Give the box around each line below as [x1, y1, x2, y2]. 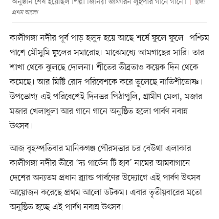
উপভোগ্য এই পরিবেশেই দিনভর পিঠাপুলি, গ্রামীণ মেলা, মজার [9, 90, 202, 103]
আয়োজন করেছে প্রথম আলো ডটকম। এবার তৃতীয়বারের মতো [9, 186, 202, 198]
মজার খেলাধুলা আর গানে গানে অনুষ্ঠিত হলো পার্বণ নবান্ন [9, 105, 188, 117]
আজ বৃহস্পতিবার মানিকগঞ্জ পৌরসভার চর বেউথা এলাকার [9, 142, 191, 154]
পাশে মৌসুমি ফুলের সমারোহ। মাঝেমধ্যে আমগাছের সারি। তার [9, 46, 204, 59]
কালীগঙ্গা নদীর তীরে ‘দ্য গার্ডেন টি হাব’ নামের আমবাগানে [9, 157, 190, 169]
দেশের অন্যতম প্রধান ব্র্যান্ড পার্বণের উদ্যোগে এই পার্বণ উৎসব [9, 172, 200, 184]
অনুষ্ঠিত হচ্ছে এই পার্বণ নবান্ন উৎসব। [9, 201, 124, 213]
